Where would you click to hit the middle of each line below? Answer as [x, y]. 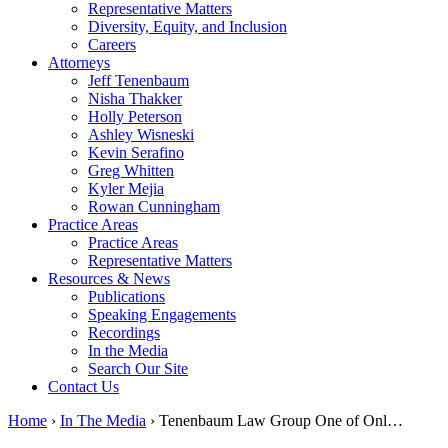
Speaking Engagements [162, 314]
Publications [126, 296]
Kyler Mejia [126, 188]
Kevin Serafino [136, 152]
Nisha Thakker [135, 98]
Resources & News [109, 278]
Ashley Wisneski [141, 134]
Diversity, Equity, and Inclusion [187, 26]
